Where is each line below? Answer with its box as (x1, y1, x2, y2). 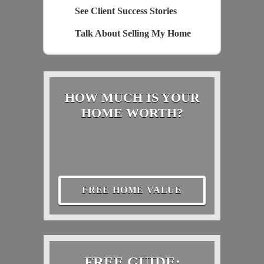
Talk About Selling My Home (74, 28, 191, 39)
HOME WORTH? (81, 105, 183, 120)
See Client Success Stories (74, 6, 177, 16)
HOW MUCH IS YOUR (64, 90, 200, 105)
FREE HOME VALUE (82, 184, 182, 195)
